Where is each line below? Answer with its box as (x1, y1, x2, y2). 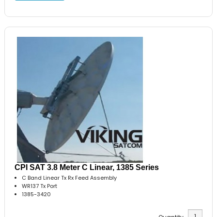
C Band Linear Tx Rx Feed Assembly (22, 173, 117, 182)
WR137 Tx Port (22, 182, 58, 190)
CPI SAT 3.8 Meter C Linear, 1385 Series (15, 163, 159, 171)
